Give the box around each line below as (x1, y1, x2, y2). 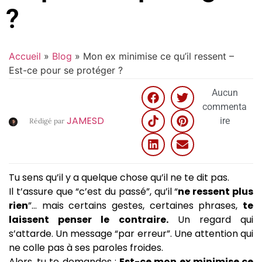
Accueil (9, 50, 41, 62)
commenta (202, 101, 247, 112)
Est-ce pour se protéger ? (9, 64, 123, 76)
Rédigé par (29, 116, 64, 126)
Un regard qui (168, 212, 253, 226)
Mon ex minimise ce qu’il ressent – (83, 50, 234, 62)
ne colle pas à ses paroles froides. (9, 240, 163, 254)
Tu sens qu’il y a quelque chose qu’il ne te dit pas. (9, 170, 229, 184)
